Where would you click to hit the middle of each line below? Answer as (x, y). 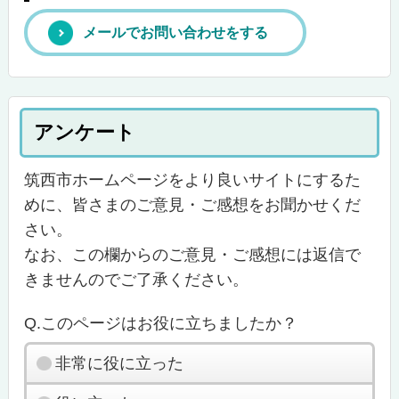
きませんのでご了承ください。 (137, 280)
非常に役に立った (119, 364)
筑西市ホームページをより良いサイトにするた (193, 180)
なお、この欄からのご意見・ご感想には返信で (193, 255)
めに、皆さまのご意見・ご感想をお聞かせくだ (193, 205)
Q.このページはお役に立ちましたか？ (161, 324)
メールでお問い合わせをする (175, 32)
